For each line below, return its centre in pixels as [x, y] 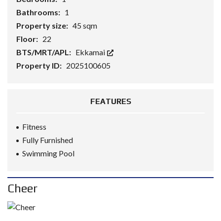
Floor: [28, 39]
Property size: [43, 25]
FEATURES [110, 101]
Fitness [34, 127]
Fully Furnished [48, 140]
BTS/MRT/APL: [44, 52]
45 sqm [85, 25]
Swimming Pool [48, 153]
